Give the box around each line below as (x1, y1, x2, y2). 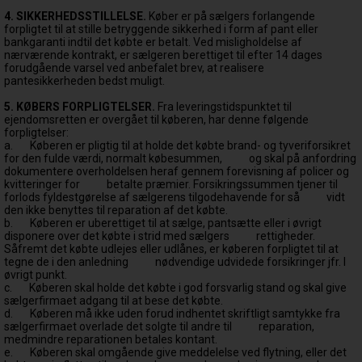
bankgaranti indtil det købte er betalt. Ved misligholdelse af (4, 36, 302, 48)
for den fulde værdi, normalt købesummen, (4, 152, 225, 165)
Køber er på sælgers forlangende (149, 10, 315, 23)
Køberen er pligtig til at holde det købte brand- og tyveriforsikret (30, 139, 351, 152)
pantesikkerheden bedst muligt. (4, 74, 165, 87)
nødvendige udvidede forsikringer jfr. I (155, 255, 346, 268)
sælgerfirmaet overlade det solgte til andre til (4, 320, 234, 333)
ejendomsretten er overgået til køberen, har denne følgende (4, 113, 309, 126)
